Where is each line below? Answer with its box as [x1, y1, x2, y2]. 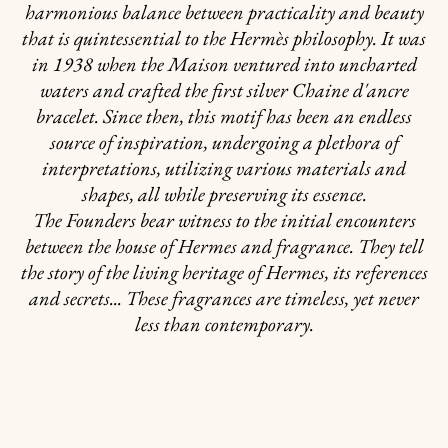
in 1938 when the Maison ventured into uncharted [31, 51, 417, 77]
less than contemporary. [134, 311, 314, 337]
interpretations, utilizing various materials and [42, 155, 406, 181]
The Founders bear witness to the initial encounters [32, 207, 416, 233]
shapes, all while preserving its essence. [81, 181, 367, 207]
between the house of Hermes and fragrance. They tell [24, 233, 424, 259]
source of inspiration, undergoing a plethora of [49, 129, 399, 155]
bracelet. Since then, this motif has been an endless [36, 103, 412, 129]
